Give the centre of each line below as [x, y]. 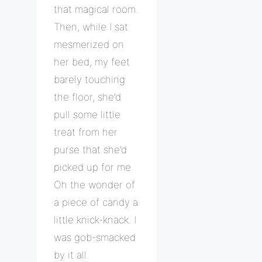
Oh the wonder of [94, 185]
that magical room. [96, 9]
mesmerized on [89, 44]
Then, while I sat [91, 27]
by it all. [71, 255]
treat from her [86, 132]
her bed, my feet [92, 62]
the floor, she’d [87, 97]
